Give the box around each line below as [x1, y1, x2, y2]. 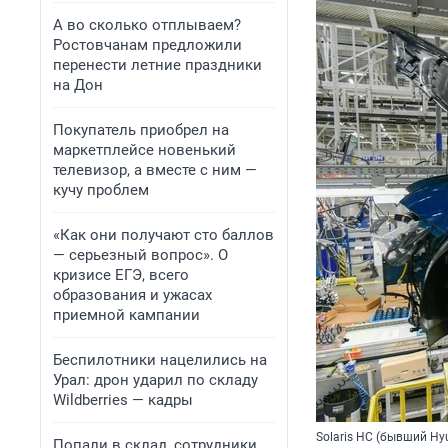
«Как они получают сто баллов [53, 226, 274, 244]
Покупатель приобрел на [53, 121, 229, 139]
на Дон [53, 76, 103, 94]
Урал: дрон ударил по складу [53, 371, 258, 389]
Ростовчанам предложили [53, 36, 242, 54]
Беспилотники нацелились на [53, 351, 267, 369]
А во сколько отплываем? [53, 16, 241, 34]
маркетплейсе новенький [53, 141, 236, 159]
